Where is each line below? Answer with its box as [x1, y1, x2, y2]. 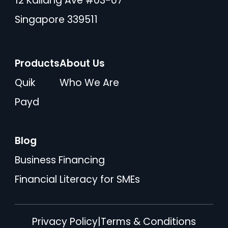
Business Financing [14, 153, 105, 167]
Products [14, 56, 60, 71]
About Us [59, 56, 105, 71]
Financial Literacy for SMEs [14, 173, 140, 187]
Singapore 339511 [14, 13, 98, 27]
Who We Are [59, 76, 119, 90]
